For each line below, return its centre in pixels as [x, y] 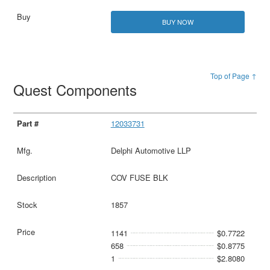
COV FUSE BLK [139, 178]
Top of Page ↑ [233, 76]
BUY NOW [177, 22]
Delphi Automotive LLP [151, 151]
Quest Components [77, 90]
